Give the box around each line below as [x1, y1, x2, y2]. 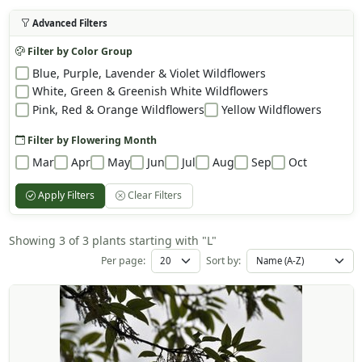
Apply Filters [35, 188, 95, 203]
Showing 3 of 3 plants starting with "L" [8, 232, 217, 248]
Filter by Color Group [24, 44, 133, 58]
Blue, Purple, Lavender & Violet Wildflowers [32, 65, 266, 81]
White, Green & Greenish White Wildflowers [32, 83, 268, 99]
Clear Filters [125, 188, 183, 203]
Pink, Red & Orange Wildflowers [32, 102, 204, 118]
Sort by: [206, 253, 241, 267]
